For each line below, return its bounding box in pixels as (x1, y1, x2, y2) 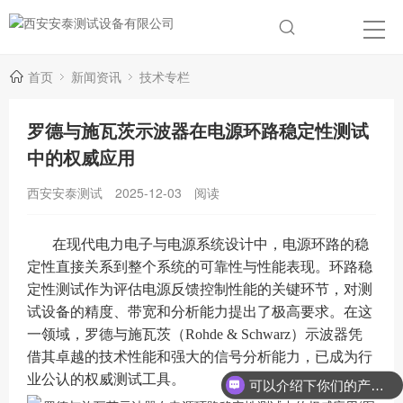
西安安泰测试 (27, 184, 103, 201)
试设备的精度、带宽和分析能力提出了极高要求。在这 (27, 304, 372, 319)
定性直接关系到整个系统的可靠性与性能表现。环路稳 (27, 259, 372, 274)
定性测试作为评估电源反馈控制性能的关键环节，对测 (27, 282, 372, 297)
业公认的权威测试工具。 (27, 372, 185, 387)
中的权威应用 (27, 144, 135, 170)
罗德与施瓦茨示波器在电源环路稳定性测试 (27, 117, 369, 143)
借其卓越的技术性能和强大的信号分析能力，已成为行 (27, 349, 372, 364)
